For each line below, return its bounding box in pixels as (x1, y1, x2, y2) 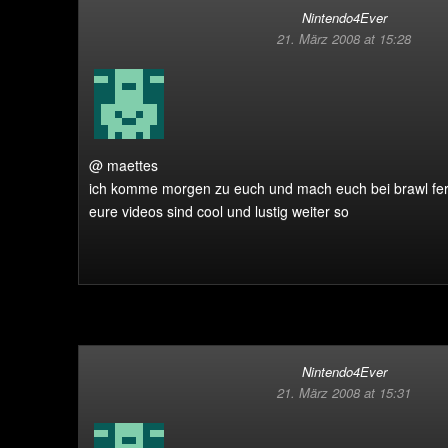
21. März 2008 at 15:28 (277, 29, 411, 48)
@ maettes (89, 155, 158, 175)
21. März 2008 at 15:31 (277, 383, 411, 402)
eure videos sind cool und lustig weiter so (89, 201, 349, 221)
